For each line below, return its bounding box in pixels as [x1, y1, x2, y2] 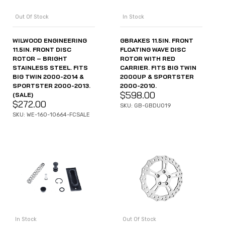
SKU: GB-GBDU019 [120, 102, 171, 109]
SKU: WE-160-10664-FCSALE [13, 111, 90, 118]
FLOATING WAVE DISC [120, 45, 186, 53]
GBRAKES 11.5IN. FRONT [120, 36, 193, 44]
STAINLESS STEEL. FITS [13, 63, 88, 71]
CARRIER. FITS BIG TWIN [120, 63, 196, 71]
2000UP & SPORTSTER [120, 72, 194, 80]
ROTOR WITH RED [120, 54, 175, 62]
